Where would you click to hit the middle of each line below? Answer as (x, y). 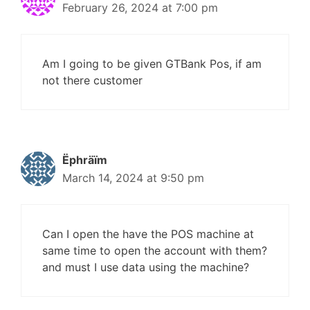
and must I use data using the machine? (146, 267)
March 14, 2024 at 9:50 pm (133, 178)
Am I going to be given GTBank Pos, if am (152, 64)
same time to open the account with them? (155, 250)
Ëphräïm (85, 160)
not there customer (92, 80)
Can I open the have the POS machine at (148, 234)
